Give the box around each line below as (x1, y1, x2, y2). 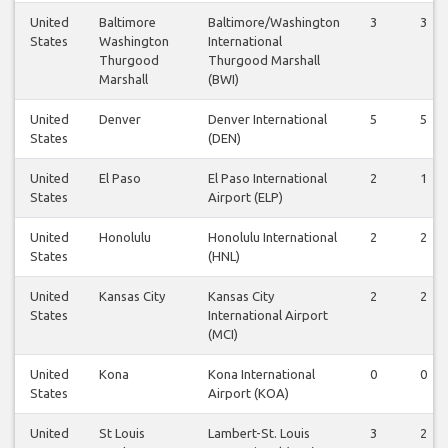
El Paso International (208, 171, 327, 186)
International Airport (208, 308, 328, 323)
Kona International (208, 367, 315, 382)
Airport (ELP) (208, 190, 283, 205)
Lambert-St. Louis (208, 426, 310, 441)
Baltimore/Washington (208, 15, 340, 30)
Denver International (208, 112, 327, 127)
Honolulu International (208, 230, 337, 245)
